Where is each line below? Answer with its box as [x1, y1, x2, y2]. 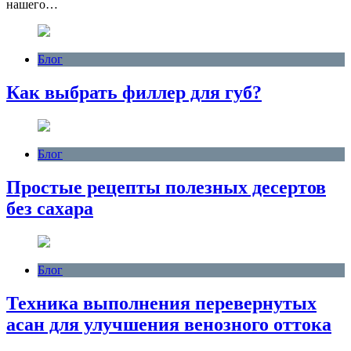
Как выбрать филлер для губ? [6, 82, 262, 103]
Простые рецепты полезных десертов [6, 176, 326, 197]
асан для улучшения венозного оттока [6, 313, 331, 335]
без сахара [6, 197, 93, 219]
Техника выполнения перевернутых [6, 292, 317, 313]
